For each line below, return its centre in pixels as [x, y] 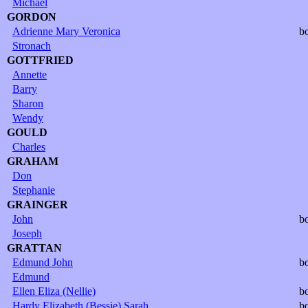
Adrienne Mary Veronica [66, 31]
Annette [30, 74]
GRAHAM [33, 161]
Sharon [28, 103]
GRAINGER [37, 204]
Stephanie [34, 190]
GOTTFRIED [40, 60]
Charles [29, 146]
